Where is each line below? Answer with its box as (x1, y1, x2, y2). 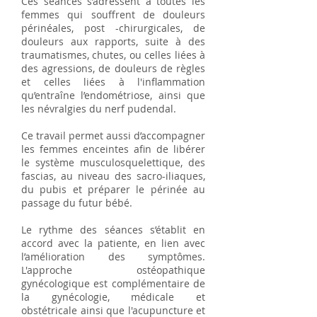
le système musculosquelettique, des (21, 156, 205, 169)
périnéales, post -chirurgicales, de (21, 21, 205, 35)
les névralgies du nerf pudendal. (21, 102, 176, 115)
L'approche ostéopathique (21, 263, 205, 277)
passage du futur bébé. (21, 196, 132, 209)
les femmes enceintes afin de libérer (21, 142, 205, 156)
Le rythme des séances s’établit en (21, 223, 205, 236)
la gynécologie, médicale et (21, 290, 205, 304)
